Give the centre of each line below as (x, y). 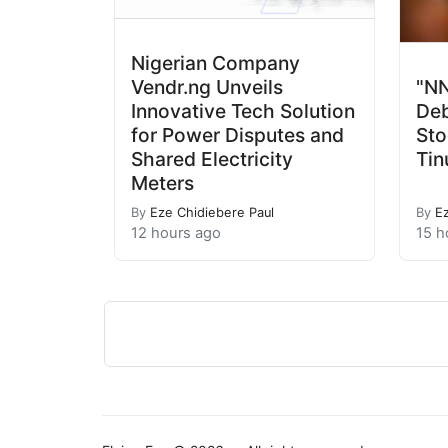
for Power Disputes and (237, 134)
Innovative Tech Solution (243, 110)
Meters (162, 182)
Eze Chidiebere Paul (212, 212)
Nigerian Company (215, 62)
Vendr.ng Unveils (207, 86)
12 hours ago (176, 232)
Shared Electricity (212, 158)
